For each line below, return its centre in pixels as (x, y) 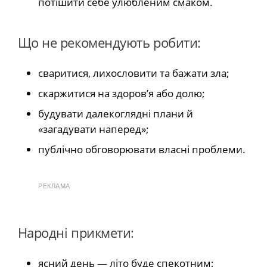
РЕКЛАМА (54, 186)
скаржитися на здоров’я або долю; (122, 93)
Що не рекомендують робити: (108, 42)
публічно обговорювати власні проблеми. (142, 149)
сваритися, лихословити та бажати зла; (134, 73)
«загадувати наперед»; (94, 129)
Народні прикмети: (74, 232)
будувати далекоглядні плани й (116, 113)
